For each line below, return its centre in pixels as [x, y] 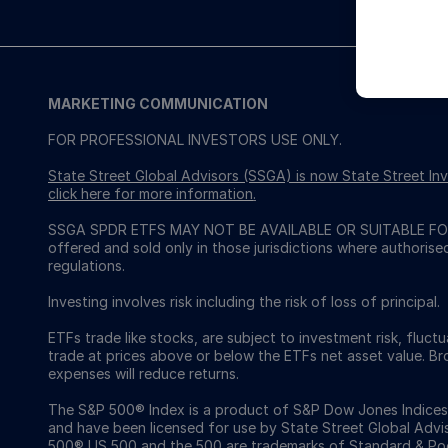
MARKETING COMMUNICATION [158, 103]
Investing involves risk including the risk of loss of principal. [244, 301]
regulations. [86, 265]
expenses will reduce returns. [143, 373]
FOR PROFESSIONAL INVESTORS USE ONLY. [195, 139]
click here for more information [150, 193]
